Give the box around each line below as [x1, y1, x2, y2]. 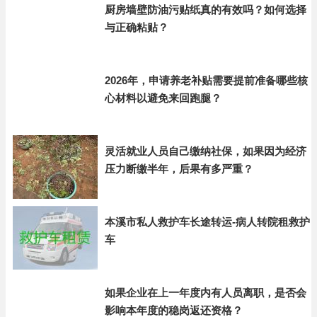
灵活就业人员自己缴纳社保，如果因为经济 [105, 145, 306, 157]
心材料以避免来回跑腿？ [105, 92, 221, 104]
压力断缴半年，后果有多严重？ [105, 163, 253, 175]
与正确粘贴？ [105, 21, 168, 33]
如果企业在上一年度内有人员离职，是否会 [105, 287, 306, 299]
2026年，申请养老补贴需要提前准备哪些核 [105, 74, 308, 86]
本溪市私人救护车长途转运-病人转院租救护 [105, 216, 310, 228]
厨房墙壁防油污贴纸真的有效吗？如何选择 [105, 4, 306, 16]
